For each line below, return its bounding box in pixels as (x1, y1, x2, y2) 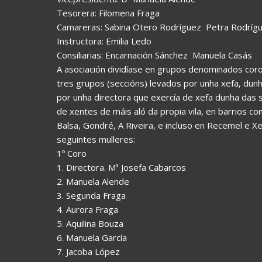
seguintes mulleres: (57, 133, 135, 145)
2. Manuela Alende (57, 175, 129, 187)
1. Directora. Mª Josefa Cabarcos (57, 161, 186, 173)
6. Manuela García (57, 231, 127, 243)
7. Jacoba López (57, 245, 120, 257)
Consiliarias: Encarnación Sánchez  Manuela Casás (57, 49, 252, 61)
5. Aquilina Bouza (57, 217, 123, 229)
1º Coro (57, 147, 87, 159)
